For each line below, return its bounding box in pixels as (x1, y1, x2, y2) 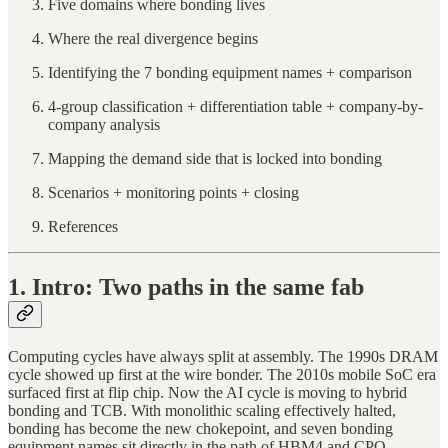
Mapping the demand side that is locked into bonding (48, 149, 382, 167)
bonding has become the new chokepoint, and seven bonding (8, 419, 393, 437)
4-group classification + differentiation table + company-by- (48, 97, 423, 115)
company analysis (48, 115, 160, 133)
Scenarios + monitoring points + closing (48, 183, 299, 201)
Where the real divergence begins (48, 29, 258, 47)
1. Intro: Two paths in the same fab (8, 273, 364, 300)
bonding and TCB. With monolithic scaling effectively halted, (8, 401, 396, 419)
